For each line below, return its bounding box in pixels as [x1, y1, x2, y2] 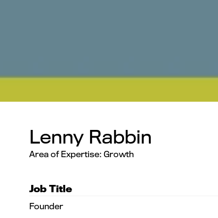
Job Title [29, 182, 72, 195]
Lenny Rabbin [29, 125, 152, 148]
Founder [29, 200, 63, 211]
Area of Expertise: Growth [29, 148, 134, 159]
